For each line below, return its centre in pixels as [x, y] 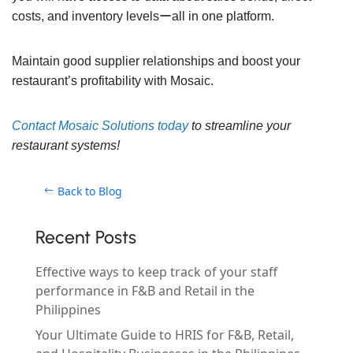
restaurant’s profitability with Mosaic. [114, 80]
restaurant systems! [65, 145]
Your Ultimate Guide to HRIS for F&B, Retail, [164, 335]
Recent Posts [85, 238]
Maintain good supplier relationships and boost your [156, 61]
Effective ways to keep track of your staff [156, 272]
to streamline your [239, 125]
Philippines [68, 310]
